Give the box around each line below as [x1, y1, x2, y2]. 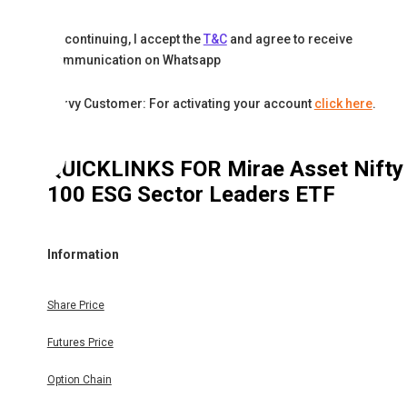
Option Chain [46, 373, 112, 387]
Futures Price [46, 336, 114, 350]
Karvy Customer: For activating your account [46, 96, 312, 112]
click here [313, 96, 372, 112]
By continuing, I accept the [46, 32, 201, 47]
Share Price [46, 299, 104, 313]
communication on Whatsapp [46, 53, 221, 68]
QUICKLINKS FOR [46, 156, 227, 183]
